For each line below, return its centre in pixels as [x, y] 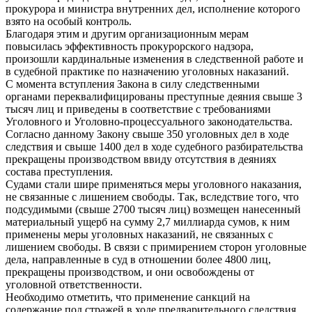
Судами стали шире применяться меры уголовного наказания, [154, 184]
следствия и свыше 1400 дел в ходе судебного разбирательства [154, 146]
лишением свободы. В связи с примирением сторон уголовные [156, 247]
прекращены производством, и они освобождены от [130, 272]
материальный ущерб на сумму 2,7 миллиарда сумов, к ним [148, 221]
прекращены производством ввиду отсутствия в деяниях [141, 159]
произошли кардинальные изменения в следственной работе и [155, 58]
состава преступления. [59, 171]
